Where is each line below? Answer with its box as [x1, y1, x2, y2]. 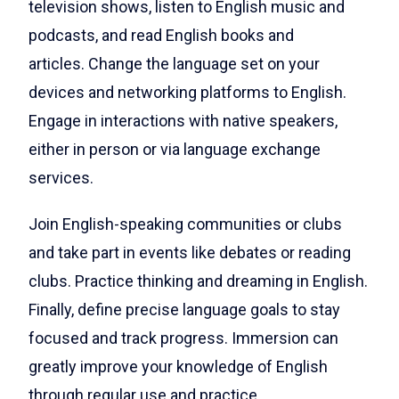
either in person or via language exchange [28, 140, 321, 159]
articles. [28, 54, 88, 73]
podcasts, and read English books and [28, 26, 294, 45]
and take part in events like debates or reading [28, 243, 351, 262]
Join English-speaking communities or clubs [28, 215, 342, 233]
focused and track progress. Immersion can [28, 329, 338, 347]
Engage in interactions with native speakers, [28, 111, 338, 130]
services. [28, 168, 97, 187]
